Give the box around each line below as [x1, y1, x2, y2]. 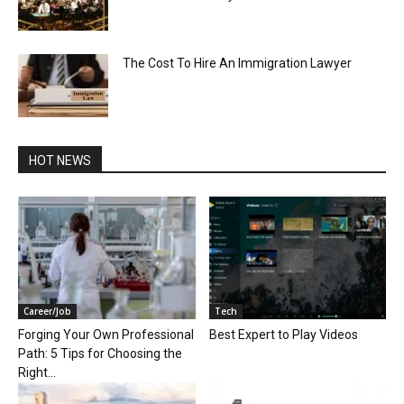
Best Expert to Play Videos [208, 326, 358, 342]
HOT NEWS [29, 153, 91, 169]
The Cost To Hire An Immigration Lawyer [123, 56, 352, 71]
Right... [18, 364, 56, 380]
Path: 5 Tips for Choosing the [18, 345, 182, 361]
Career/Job [23, 304, 71, 317]
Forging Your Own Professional [18, 326, 194, 342]
